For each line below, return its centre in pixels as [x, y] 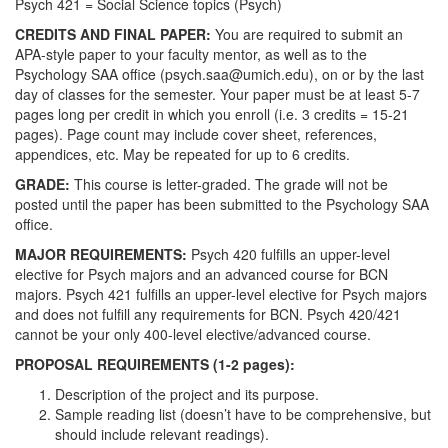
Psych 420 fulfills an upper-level [288, 254]
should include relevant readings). [162, 434]
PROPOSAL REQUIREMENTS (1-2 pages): [155, 364]
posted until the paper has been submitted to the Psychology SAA [222, 204]
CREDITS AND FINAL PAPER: [115, 34]
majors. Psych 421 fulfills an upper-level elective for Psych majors [221, 294]
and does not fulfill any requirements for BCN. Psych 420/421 [208, 314]
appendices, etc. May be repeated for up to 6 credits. [182, 154]
